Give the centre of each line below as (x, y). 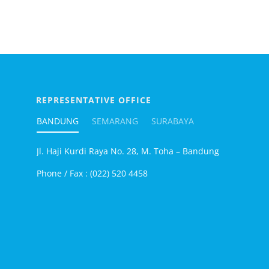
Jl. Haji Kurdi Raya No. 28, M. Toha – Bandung (128, 151)
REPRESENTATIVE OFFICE (94, 100)
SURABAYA (173, 121)
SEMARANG (115, 121)
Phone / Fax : (62, 173)
